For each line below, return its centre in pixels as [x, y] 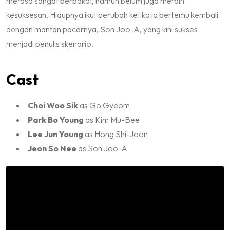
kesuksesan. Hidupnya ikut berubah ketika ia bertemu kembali [112, 15]
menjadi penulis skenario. [50, 43]
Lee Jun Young [55, 134]
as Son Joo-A [102, 148]
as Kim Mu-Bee [112, 119]
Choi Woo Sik [53, 105]
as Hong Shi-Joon [116, 134]
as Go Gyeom [104, 105]
